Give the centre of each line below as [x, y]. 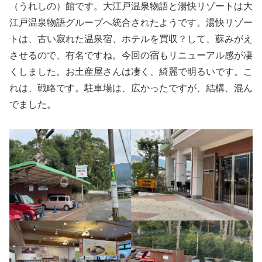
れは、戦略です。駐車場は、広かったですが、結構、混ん [131, 87]
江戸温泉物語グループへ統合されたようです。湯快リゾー [131, 22]
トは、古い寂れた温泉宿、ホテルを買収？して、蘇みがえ [131, 38]
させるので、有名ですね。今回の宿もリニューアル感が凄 [131, 55]
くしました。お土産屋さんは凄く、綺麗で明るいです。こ [131, 71]
